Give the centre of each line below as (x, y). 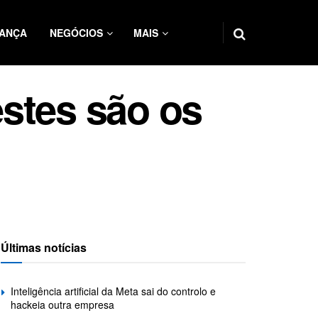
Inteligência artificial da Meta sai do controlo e (113, 291)
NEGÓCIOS (76, 33)
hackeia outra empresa (62, 305)
